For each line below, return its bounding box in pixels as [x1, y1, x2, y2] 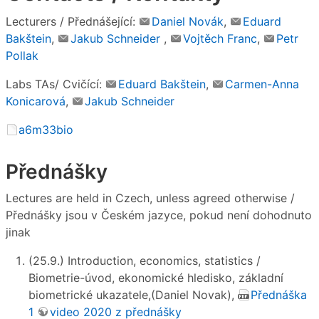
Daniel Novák [152, 14, 224, 28]
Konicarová [6, 93, 66, 108]
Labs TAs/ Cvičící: [6, 76, 105, 91]
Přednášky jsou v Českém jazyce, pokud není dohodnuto [6, 208, 312, 223]
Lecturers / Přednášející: [6, 14, 139, 28]
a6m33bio [19, 122, 73, 137]
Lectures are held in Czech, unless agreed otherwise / [6, 191, 295, 206]
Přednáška [251, 288, 307, 303]
